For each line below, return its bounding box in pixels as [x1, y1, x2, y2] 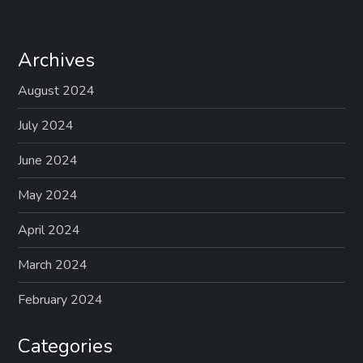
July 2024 [18, 116, 75, 135]
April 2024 [18, 220, 81, 239]
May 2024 [18, 186, 79, 204]
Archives [18, 46, 96, 73]
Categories [18, 332, 113, 359]
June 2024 [18, 151, 79, 169]
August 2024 [18, 81, 96, 100]
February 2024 [18, 290, 104, 309]
